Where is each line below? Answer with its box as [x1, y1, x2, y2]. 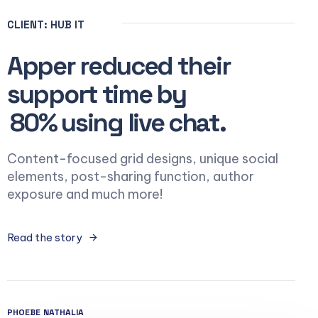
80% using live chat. [9, 106, 226, 140]
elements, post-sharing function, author [7, 168, 254, 185]
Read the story [7, 230, 82, 244]
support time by [7, 78, 186, 111]
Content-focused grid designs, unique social [7, 150, 278, 168]
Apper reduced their [7, 50, 231, 83]
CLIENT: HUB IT [7, 17, 84, 31]
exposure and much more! [7, 186, 163, 203]
